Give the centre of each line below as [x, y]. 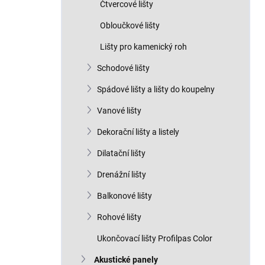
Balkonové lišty [125, 196]
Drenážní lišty [122, 174]
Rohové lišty [119, 217]
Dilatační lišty [121, 153]
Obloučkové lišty [130, 25]
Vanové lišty [119, 111]
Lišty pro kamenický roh [143, 47]
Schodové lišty [123, 68]
